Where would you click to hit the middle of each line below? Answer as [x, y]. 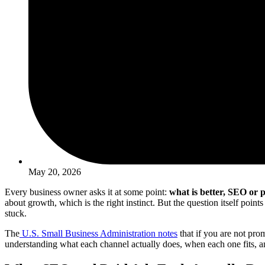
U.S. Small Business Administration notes [98, 233]
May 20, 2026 [55, 172]
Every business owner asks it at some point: [87, 192]
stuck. [16, 213]
